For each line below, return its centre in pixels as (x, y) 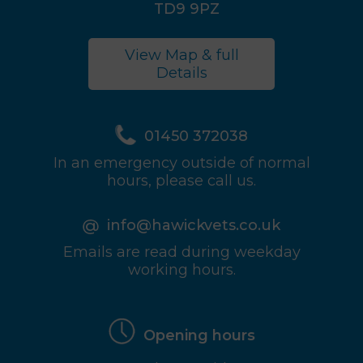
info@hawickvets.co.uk (194, 225)
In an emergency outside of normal (181, 162)
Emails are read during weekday (181, 252)
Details (181, 73)
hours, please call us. (181, 180)
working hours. (181, 269)
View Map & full (181, 55)
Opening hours (199, 335)
